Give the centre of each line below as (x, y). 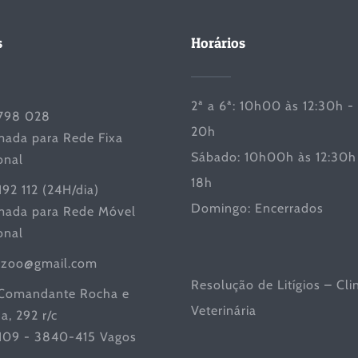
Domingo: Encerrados (257, 208)
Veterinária (223, 310)
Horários (218, 42)
